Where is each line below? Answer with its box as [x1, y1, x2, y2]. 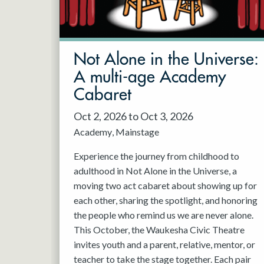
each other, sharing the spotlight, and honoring [74, 194, 258, 206]
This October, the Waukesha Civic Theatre [74, 224, 245, 236]
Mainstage [115, 126, 160, 138]
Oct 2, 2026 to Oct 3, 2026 [74, 110, 194, 123]
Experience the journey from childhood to [74, 150, 240, 162]
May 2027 [61, 2, 103, 14]
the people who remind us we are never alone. [74, 209, 254, 221]
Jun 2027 [61, 26, 97, 38]
